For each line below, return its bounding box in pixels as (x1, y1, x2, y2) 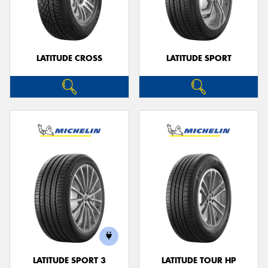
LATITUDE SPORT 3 (33, 255, 106, 266)
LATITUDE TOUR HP (161, 255, 236, 266)
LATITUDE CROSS (36, 53, 102, 64)
